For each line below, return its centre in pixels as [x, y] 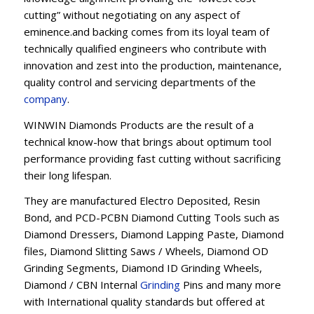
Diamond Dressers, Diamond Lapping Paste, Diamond [153, 234]
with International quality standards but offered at [144, 302]
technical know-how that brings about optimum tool [147, 141]
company [45, 98]
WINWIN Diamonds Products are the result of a [138, 124]
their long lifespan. [67, 175]
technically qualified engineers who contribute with [145, 48]
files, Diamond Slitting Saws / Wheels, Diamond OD [146, 251]
